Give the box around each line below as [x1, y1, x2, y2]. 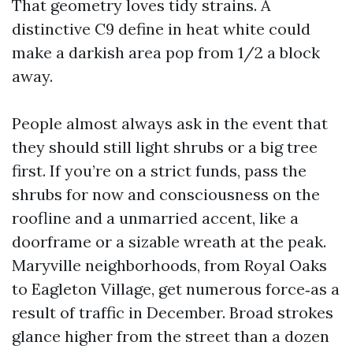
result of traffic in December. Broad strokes [12, 303, 333, 322]
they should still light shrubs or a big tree [12, 137, 318, 157]
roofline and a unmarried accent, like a [12, 208, 299, 228]
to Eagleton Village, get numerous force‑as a [12, 279, 340, 299]
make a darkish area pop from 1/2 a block [12, 43, 320, 62]
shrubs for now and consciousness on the [12, 184, 320, 204]
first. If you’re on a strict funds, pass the [12, 161, 307, 180]
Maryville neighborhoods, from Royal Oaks [12, 255, 327, 275]
